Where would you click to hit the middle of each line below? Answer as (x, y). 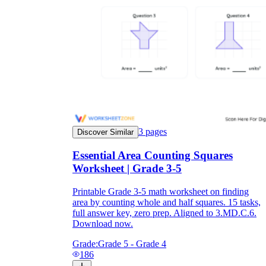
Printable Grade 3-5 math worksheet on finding (161, 191)
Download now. (103, 224)
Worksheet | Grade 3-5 (127, 169)
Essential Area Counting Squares (153, 156)
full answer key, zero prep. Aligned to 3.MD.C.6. (164, 213)
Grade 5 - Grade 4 (132, 244)
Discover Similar (105, 132)
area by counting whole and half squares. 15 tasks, (167, 202)
